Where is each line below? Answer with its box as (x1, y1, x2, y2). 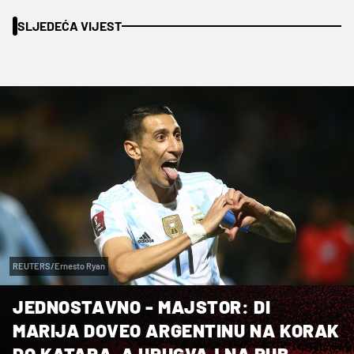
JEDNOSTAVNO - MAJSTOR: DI (13, 295, 271, 318)
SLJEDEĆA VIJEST (17, 17, 122, 33)
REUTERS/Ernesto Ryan (13, 260, 105, 271)
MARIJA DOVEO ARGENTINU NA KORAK (13, 318, 340, 341)
